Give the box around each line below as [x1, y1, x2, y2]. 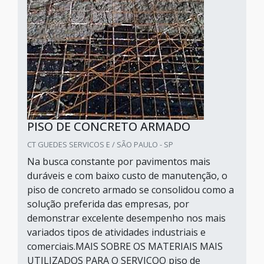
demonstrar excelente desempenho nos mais [27, 212, 226, 225]
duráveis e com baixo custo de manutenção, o [27, 169, 227, 182]
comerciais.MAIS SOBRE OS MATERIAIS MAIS [27, 240, 223, 253]
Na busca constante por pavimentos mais [27, 155, 210, 168]
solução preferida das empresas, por [27, 197, 189, 210]
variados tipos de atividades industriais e [27, 226, 206, 239]
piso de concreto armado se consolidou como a [27, 183, 234, 196]
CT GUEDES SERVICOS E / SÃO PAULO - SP [27, 139, 173, 150]
